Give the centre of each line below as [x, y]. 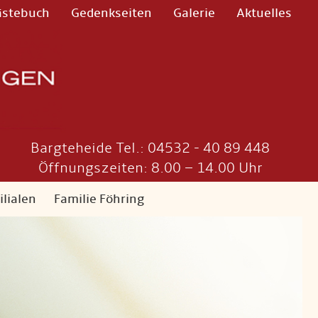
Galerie [194, 13]
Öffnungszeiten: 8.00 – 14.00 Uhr [150, 168]
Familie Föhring [99, 199]
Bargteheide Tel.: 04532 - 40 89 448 [150, 148]
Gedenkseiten [111, 13]
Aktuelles [264, 13]
